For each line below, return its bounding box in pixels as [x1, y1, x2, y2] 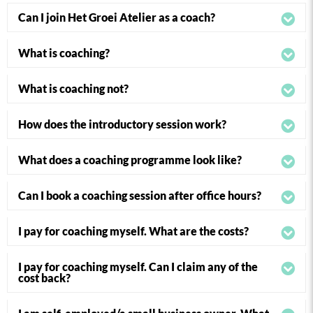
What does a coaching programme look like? [18, 153, 242, 166]
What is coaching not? [18, 82, 129, 95]
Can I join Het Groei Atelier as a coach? [18, 10, 215, 24]
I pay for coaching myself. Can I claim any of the [18, 260, 258, 273]
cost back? [18, 271, 71, 284]
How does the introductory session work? [18, 117, 226, 131]
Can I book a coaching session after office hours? [18, 189, 261, 202]
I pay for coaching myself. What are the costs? [18, 224, 249, 238]
